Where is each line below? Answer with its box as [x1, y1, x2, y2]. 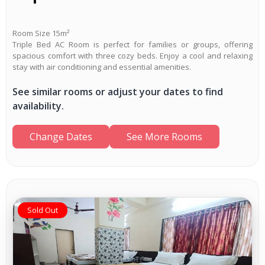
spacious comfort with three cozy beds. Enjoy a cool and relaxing [12, 50, 253, 61]
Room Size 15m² [12, 27, 69, 38]
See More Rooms [127, 130, 202, 143]
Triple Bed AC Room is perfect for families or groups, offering [12, 38, 253, 50]
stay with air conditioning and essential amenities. [12, 61, 191, 72]
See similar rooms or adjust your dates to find [12, 85, 223, 98]
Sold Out [27, 204, 58, 215]
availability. [12, 99, 64, 112]
